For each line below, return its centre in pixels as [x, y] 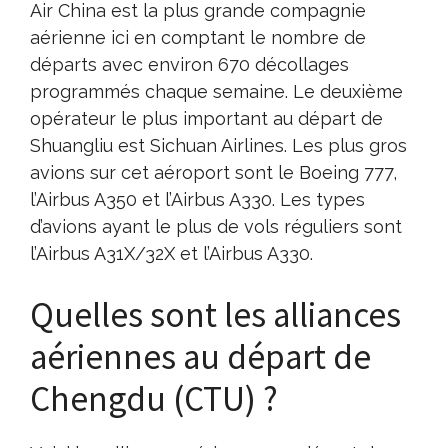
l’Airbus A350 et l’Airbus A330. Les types [197, 199]
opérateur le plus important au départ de [206, 118]
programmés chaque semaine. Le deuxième [216, 91]
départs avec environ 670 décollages [189, 64]
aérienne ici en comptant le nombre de [198, 37]
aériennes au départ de [200, 356]
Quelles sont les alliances [215, 314]
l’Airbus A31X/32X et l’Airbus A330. [171, 253]
